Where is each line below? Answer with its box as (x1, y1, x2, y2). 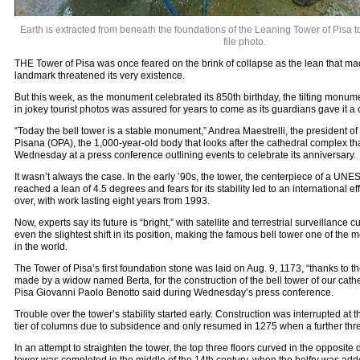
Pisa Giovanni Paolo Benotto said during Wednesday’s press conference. (14, 287, 333, 299)
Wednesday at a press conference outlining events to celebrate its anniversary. (14, 149, 356, 162)
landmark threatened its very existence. (14, 70, 185, 82)
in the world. (14, 241, 67, 253)
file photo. (223, 36, 266, 48)
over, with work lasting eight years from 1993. (14, 195, 210, 207)
